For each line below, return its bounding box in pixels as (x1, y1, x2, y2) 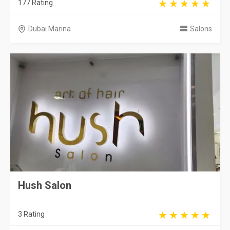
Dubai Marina (28, 25, 71, 33)
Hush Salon (18, 179, 71, 191)
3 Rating (18, 209, 45, 218)
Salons (190, 25, 212, 33)
